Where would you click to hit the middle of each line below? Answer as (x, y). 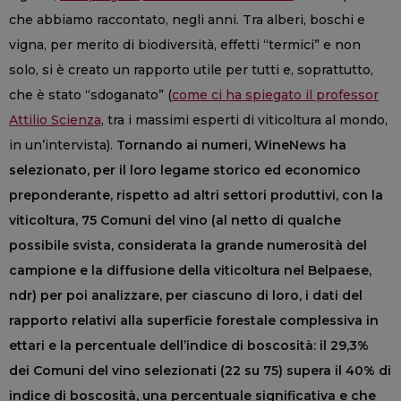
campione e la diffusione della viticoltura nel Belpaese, (190, 271)
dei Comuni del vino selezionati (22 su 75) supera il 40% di (200, 371)
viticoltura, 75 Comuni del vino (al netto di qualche (175, 221)
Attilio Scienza (55, 120)
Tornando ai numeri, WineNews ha (231, 145)
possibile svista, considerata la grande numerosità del (188, 246)
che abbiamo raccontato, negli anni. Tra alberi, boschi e (187, 20)
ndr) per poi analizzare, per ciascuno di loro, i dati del (186, 296)
